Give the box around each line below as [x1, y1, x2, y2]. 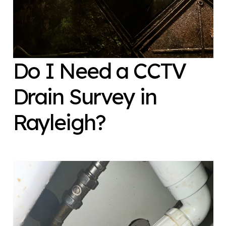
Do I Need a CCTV [13, 56, 186, 84]
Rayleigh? [13, 108, 105, 136]
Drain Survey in [13, 82, 156, 110]
